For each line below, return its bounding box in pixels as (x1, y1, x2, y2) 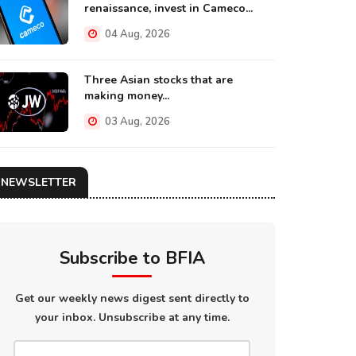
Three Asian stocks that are (84, 72, 233, 87)
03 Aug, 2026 (103, 114, 170, 129)
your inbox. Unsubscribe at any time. (34, 310, 230, 325)
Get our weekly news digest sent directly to (14, 291, 250, 306)
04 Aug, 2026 (103, 27, 170, 41)
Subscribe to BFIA (59, 246, 205, 270)
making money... (84, 88, 169, 103)
